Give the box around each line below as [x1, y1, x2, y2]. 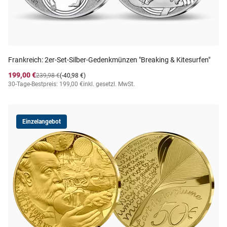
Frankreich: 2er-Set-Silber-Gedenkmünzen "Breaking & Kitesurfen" [8, 56, 210, 64]
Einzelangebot [22, 118, 61, 125]
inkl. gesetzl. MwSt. [83, 81, 135, 88]
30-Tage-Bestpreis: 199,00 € [8, 81, 83, 88]
